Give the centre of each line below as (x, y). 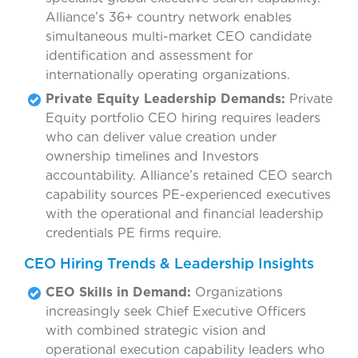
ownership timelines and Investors (152, 157)
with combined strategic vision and (156, 331)
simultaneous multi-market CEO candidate (179, 37)
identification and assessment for (149, 56)
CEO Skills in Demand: (118, 292)
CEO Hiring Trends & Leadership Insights (169, 264)
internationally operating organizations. (168, 75)
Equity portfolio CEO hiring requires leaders (183, 118)
